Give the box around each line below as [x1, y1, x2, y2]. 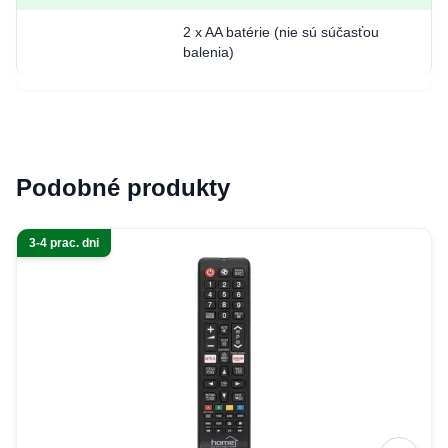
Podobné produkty [16, 174, 230, 201]
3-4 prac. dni [29, 236, 99, 250]
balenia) [182, 44, 234, 60]
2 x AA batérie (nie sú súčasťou [182, 24, 379, 40]
